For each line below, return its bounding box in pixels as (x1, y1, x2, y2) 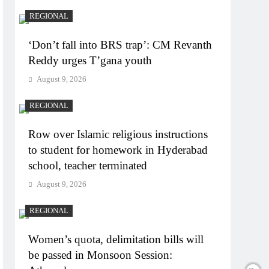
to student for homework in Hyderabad (28, 144, 208, 157)
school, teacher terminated (28, 159, 148, 172)
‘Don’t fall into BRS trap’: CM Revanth (28, 38, 213, 52)
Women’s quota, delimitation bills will (28, 233, 204, 246)
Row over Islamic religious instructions (28, 128, 208, 141)
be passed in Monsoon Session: (28, 249, 173, 262)
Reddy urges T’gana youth (28, 54, 153, 67)
